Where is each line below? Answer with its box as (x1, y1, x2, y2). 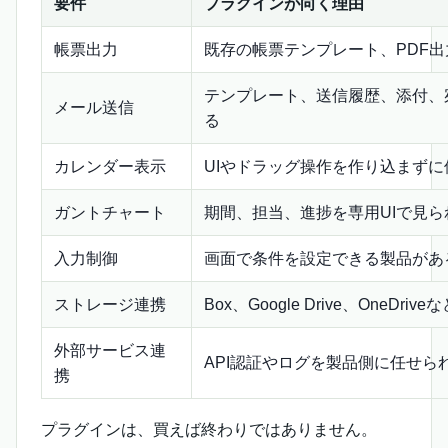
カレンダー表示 (54, 158, 166, 176)
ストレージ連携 (54, 296, 166, 314)
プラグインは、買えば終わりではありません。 (41, 421, 377, 439)
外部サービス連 (54, 342, 166, 360)
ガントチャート (54, 204, 166, 222)
